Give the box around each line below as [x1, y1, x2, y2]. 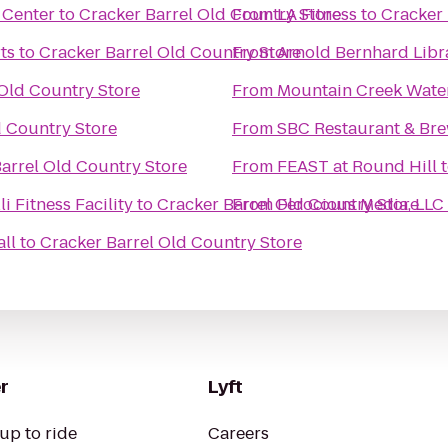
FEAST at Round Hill [277, 155, 437, 178]
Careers [208, 422, 269, 445]
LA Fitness [277, 3, 357, 26]
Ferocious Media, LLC [277, 193, 444, 216]
